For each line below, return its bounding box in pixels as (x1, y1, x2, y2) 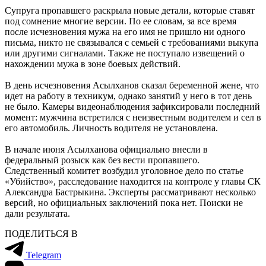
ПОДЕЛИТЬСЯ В (5, 228, 78, 239)
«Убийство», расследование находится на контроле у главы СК (5, 176, 261, 186)
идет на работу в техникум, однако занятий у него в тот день (5, 90, 252, 101)
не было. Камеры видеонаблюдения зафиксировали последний (5, 101, 260, 112)
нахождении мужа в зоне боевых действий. (5, 58, 180, 69)
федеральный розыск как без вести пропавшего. (5, 154, 199, 165)
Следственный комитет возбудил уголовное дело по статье (5, 165, 243, 176)
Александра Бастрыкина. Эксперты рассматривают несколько (5, 186, 256, 197)
